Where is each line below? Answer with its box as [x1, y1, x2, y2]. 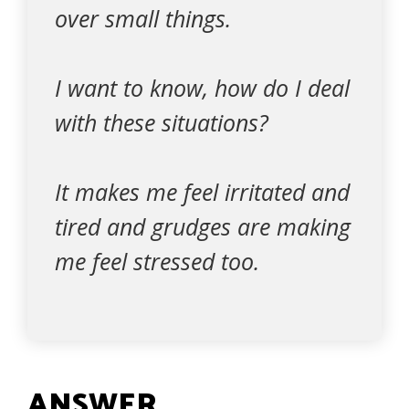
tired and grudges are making [55, 211, 351, 242]
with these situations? [55, 107, 268, 138]
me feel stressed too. [55, 246, 259, 277]
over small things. [55, 3, 231, 34]
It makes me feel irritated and [55, 176, 350, 207]
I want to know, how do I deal [55, 72, 350, 103]
